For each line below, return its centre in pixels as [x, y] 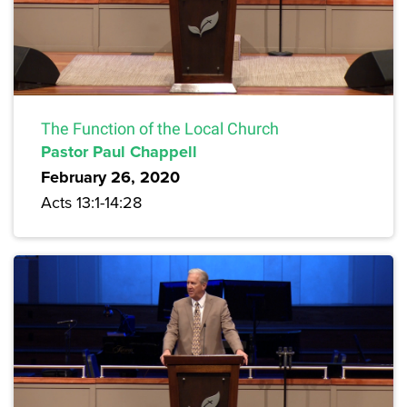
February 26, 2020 [110, 178]
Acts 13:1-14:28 [91, 203]
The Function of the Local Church [160, 129]
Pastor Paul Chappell [119, 152]
